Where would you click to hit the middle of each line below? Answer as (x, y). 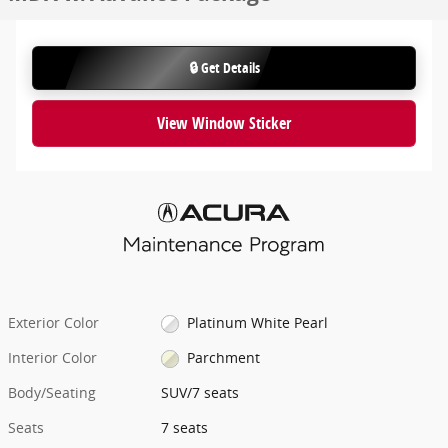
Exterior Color (53, 322)
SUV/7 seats (200, 392)
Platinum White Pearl (257, 322)
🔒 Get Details (224, 67)
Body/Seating (52, 392)
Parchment (223, 357)
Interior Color (52, 357)
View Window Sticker (224, 123)
